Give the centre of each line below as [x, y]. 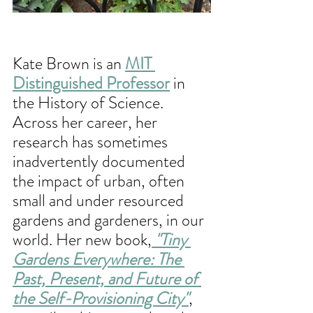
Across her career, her [87, 122]
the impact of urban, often [100, 181]
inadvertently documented [101, 161]
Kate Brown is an [69, 63]
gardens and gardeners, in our [110, 220]
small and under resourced [100, 200]
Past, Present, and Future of [107, 278]
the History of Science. [90, 102]
